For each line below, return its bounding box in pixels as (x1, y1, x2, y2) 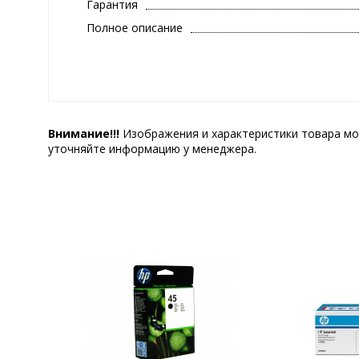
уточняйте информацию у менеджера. (48, 141, 256, 157)
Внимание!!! (48, 126, 119, 142)
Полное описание (87, 20, 183, 36)
